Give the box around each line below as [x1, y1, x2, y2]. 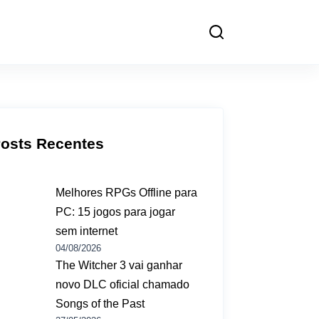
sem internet [56, 224, 118, 237]
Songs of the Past [56, 297, 145, 310]
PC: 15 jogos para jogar [56, 205, 176, 218]
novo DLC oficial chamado [56, 278, 190, 291]
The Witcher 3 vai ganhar [56, 258, 183, 271]
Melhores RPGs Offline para [56, 186, 198, 199]
